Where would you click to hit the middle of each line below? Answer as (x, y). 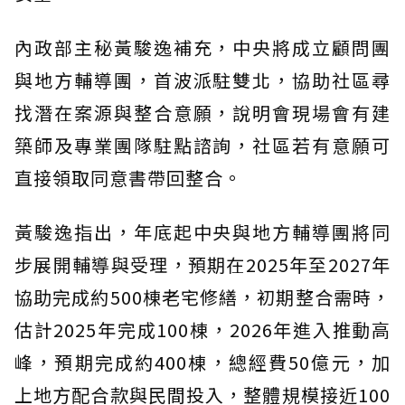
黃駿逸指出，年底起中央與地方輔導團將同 (202, 232)
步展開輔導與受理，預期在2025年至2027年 (202, 264)
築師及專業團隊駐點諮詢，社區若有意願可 (202, 145)
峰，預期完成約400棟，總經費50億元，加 (202, 362)
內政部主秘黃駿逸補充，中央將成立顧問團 (202, 47)
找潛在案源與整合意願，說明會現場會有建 (202, 113)
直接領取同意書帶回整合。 (128, 178)
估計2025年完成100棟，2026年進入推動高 (202, 330)
